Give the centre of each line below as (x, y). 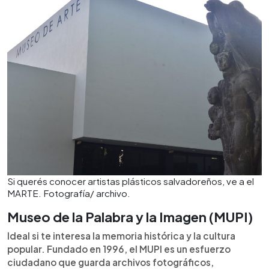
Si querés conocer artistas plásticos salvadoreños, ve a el (131, 181)
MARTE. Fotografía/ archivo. (69, 193)
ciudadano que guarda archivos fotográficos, (110, 262)
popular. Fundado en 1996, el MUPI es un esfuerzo (119, 249)
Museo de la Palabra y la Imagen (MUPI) (130, 217)
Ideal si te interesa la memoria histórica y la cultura (121, 236)
